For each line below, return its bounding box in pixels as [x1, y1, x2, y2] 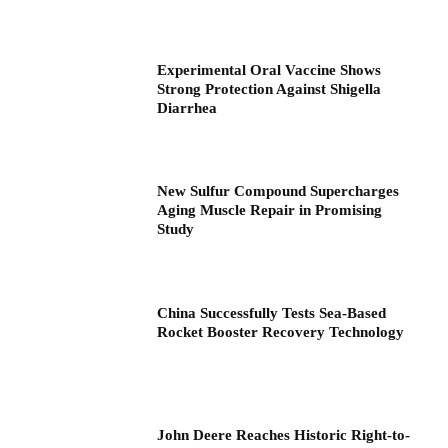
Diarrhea [157, 99, 218, 116]
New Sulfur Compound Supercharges [157, 183, 400, 200]
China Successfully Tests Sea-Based [157, 305, 387, 322]
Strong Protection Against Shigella [157, 80, 382, 97]
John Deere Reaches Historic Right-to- [157, 426, 411, 443]
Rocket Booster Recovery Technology [157, 324, 405, 341]
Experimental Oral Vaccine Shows [157, 61, 382, 78]
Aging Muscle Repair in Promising [157, 202, 383, 219]
